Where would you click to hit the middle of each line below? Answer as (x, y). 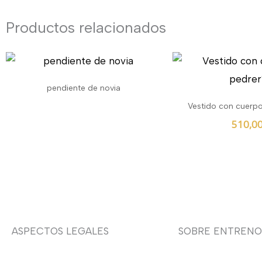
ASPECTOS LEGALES (60, 231)
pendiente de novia (83, 88)
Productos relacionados (86, 28)
